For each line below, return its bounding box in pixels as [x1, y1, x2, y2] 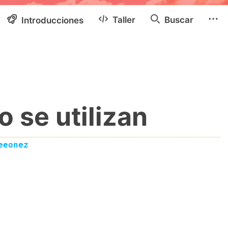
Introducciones [19, 15, 83, 25]
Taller [110, 15, 135, 25]
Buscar [162, 15, 193, 25]
